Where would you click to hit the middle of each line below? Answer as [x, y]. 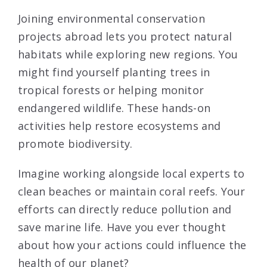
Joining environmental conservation [111, 18]
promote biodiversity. [75, 143]
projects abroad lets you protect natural [125, 36]
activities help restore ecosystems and [119, 125]
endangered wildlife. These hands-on [114, 108]
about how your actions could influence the [132, 245]
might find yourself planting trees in [114, 72]
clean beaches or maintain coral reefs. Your [132, 191]
